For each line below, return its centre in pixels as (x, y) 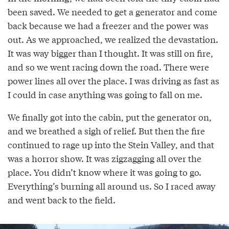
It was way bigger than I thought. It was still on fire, (110, 53)
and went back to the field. (62, 200)
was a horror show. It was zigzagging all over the (105, 158)
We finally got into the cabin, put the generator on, (110, 117)
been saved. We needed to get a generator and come (112, 12)
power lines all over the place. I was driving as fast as (113, 81)
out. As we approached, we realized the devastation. (113, 39)
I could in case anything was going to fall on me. (105, 95)
